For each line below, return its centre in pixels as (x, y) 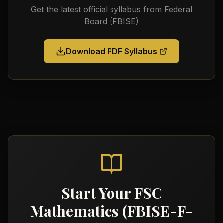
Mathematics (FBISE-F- (111, 211)
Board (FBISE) (111, 21)
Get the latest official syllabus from (98, 9)
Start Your (98, 193)
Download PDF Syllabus (111, 51)
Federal (178, 9)
